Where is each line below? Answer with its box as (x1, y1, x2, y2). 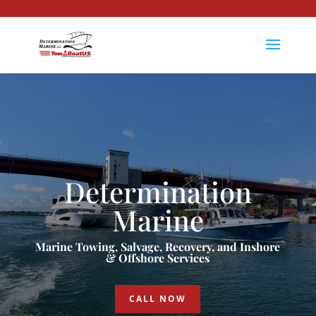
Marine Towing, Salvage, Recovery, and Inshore (35, 239, 281, 254)
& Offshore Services (106, 250, 210, 265)
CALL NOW (129, 293, 187, 305)
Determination (63, 173, 252, 210)
